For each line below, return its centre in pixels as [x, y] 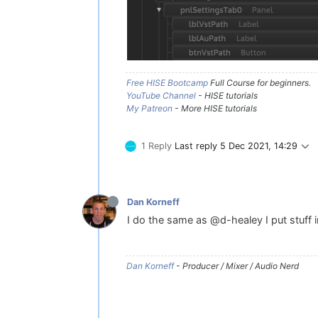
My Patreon [149, 109]
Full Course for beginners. [259, 83]
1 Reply [157, 146]
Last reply [197, 146]
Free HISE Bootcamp [167, 83]
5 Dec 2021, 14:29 [259, 146]
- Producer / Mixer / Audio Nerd [236, 266]
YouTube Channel [161, 96]
